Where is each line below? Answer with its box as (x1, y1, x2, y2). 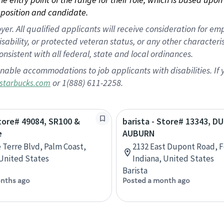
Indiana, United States (132, 153, 214, 164)
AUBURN (122, 127, 155, 139)
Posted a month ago (122, 176, 190, 185)
